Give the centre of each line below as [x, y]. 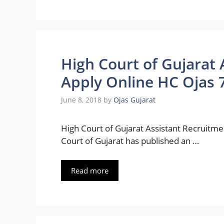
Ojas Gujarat [134, 100]
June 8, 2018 [81, 100]
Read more [90, 170]
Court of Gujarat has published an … [130, 141]
